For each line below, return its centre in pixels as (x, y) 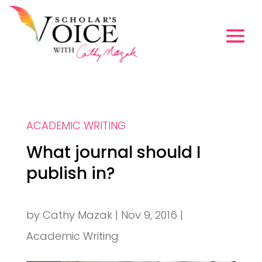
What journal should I (113, 153)
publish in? (70, 174)
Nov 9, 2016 (149, 215)
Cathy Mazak (77, 215)
